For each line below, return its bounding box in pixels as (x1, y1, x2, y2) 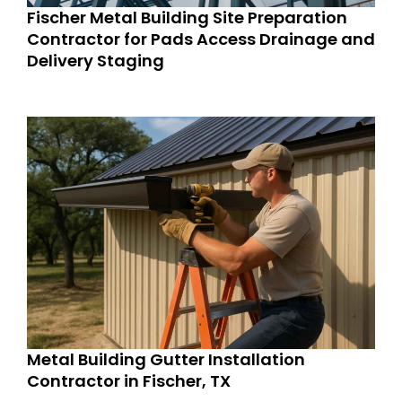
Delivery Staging (27, 48, 164, 72)
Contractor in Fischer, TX (27, 369, 231, 392)
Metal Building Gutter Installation (27, 347, 305, 371)
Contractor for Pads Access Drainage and (27, 27, 375, 50)
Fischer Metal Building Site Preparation (27, 5, 347, 29)
